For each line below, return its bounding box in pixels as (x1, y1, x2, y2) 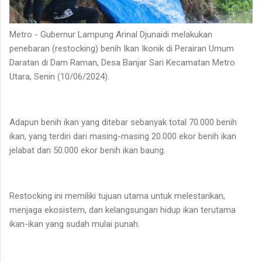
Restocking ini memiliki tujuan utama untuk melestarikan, (9, 190, 225, 201)
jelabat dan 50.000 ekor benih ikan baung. (9, 144, 168, 156)
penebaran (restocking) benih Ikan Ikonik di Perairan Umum (9, 43, 234, 54)
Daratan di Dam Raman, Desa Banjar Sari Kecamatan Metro (9, 57, 235, 68)
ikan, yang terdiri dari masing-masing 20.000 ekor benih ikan (9, 130, 236, 142)
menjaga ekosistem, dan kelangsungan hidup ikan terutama (9, 204, 236, 215)
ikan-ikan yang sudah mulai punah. (9, 218, 142, 229)
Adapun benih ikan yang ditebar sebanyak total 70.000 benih (9, 116, 237, 127)
